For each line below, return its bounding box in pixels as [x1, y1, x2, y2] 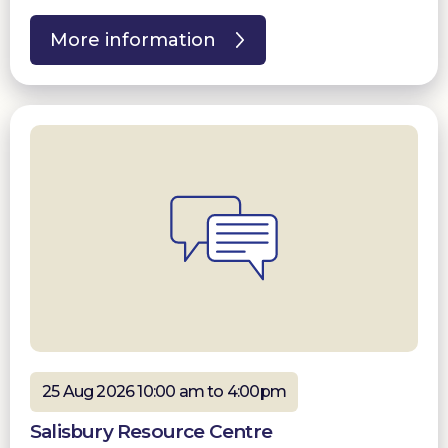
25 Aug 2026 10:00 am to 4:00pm [42, 382, 286, 402]
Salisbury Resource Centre [30, 420, 272, 444]
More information [50, 28, 216, 51]
